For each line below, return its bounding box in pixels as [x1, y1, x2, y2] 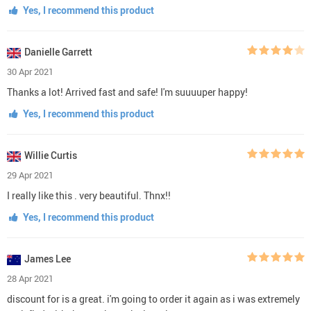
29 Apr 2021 [7, 168, 53, 181]
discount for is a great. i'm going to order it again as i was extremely [7, 292, 300, 305]
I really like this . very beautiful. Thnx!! [7, 188, 171, 202]
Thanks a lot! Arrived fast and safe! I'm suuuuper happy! [7, 85, 248, 99]
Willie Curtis [24, 148, 77, 162]
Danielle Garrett [24, 44, 92, 58]
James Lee [24, 251, 71, 265]
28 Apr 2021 [7, 271, 53, 285]
